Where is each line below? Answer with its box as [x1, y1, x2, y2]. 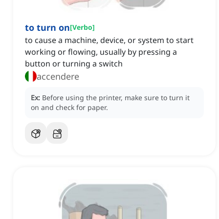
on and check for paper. [31, 103, 108, 112]
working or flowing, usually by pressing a [25, 46, 177, 58]
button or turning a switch [25, 58, 123, 69]
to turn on [25, 22, 70, 34]
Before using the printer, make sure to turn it [42, 93, 190, 103]
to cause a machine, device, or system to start [25, 35, 194, 46]
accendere [37, 70, 79, 83]
